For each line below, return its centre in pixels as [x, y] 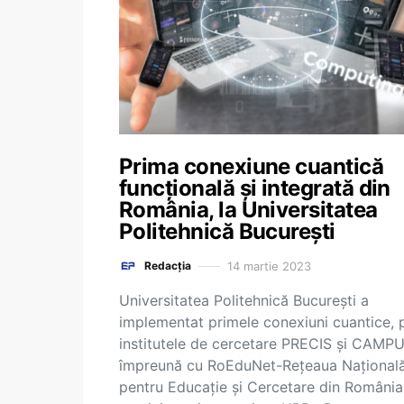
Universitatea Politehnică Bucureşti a [244, 300]
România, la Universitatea [248, 210]
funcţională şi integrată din [255, 188]
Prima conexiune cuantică [252, 166]
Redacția [168, 266]
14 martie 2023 [269, 266]
